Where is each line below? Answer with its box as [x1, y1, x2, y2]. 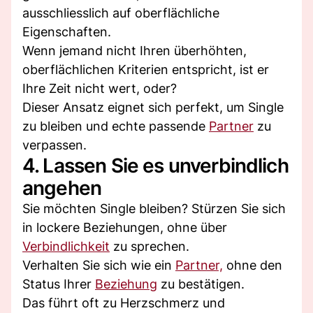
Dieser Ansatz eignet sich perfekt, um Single [22, 99, 284, 115]
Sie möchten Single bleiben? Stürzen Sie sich [22, 201, 286, 216]
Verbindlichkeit [22, 238, 110, 254]
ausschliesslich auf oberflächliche [22, 5, 219, 20]
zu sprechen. [110, 238, 189, 254]
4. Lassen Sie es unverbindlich [22, 153, 289, 177]
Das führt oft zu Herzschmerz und [22, 295, 225, 310]
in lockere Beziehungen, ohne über [22, 219, 227, 235]
